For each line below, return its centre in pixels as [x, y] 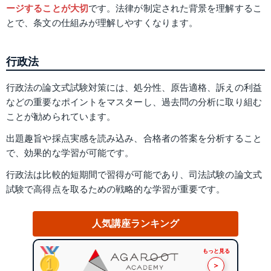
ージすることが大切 [47, 8]
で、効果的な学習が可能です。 [70, 153]
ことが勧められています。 [61, 117]
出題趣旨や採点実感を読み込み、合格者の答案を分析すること [134, 139]
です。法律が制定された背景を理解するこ [175, 8]
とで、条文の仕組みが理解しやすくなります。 [102, 22]
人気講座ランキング [135, 224]
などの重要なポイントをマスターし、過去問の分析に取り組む [134, 102]
